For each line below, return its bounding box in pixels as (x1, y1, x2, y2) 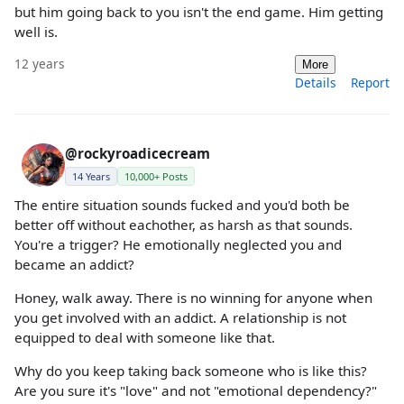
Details (295, 73, 336, 91)
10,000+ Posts (124, 169, 188, 183)
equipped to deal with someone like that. (14, 328, 275, 347)
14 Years (72, 169, 110, 183)
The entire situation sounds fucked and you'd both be (14, 195, 350, 214)
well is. (14, 22, 58, 41)
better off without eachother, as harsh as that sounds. (14, 215, 353, 234)
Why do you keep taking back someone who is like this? (14, 362, 367, 381)
